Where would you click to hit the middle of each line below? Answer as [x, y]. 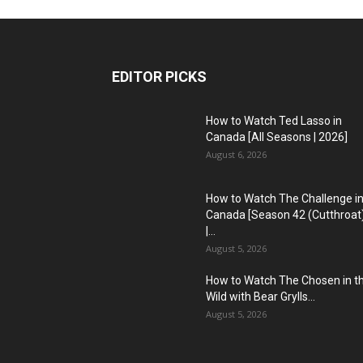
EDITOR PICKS [159, 77]
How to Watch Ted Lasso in [274, 121]
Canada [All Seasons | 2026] [277, 137]
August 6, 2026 [236, 154]
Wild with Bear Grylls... [261, 297]
